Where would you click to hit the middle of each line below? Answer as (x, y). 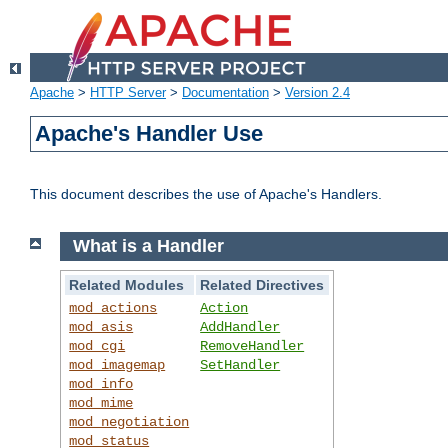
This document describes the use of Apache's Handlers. (206, 194)
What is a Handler (148, 246)
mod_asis (101, 326)
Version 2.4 (317, 93)
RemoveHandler (252, 345)
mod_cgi (97, 345)
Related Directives (262, 284)
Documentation (225, 93)
